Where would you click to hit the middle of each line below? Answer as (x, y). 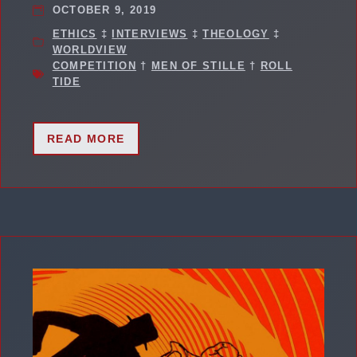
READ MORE (86, 139)
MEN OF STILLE (198, 66)
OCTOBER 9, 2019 (104, 10)
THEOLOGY (236, 34)
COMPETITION (94, 66)
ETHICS (75, 34)
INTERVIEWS (150, 34)
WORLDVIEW (90, 50)
